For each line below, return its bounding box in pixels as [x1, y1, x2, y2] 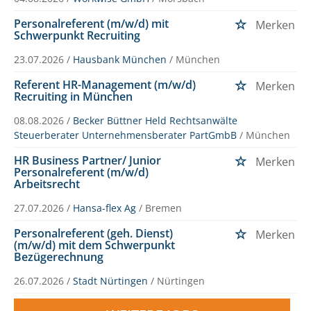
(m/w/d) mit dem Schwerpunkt [14, 237, 175, 253]
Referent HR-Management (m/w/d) [14, 76, 196, 92]
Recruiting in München [14, 88, 133, 104]
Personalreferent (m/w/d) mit [14, 15, 169, 31]
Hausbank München [73, 52, 167, 66]
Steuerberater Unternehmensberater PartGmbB [14, 128, 237, 142]
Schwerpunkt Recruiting [14, 27, 140, 43]
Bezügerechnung [14, 249, 103, 264]
